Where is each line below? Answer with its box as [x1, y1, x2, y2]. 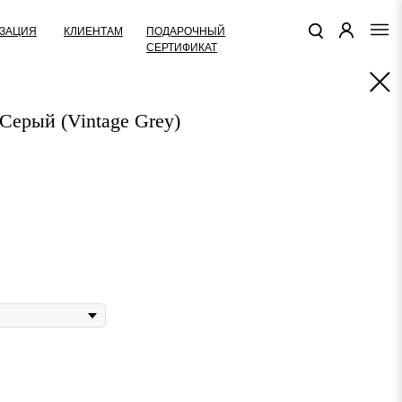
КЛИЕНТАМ [64, 24, 123, 38]
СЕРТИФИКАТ [146, 40, 217, 54]
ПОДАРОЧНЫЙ [146, 24, 225, 38]
